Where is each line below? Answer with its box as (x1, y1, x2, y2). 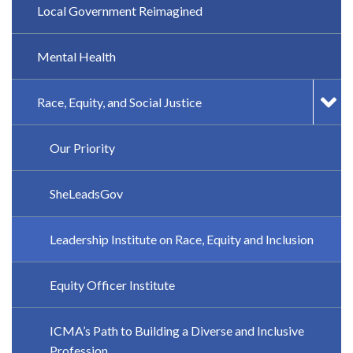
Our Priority (50, 140, 115, 156)
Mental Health (37, 49, 116, 65)
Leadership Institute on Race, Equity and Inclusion (50, 232, 314, 247)
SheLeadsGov (50, 186, 123, 202)
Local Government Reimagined (37, 3, 203, 19)
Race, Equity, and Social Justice (37, 95, 202, 110)
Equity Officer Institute (50, 277, 175, 293)
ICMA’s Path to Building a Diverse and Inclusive (50, 323, 304, 339)
